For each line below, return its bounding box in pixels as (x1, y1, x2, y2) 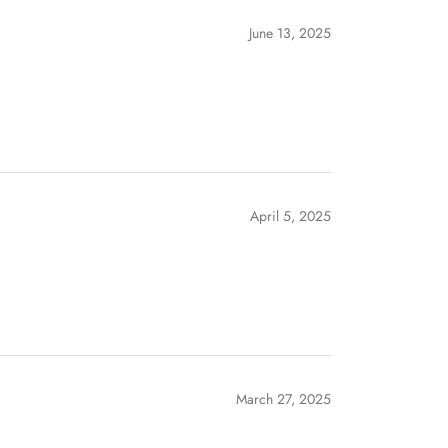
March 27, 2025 (236, 388, 331, 409)
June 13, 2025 (249, 22, 331, 43)
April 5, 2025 (250, 205, 331, 226)
